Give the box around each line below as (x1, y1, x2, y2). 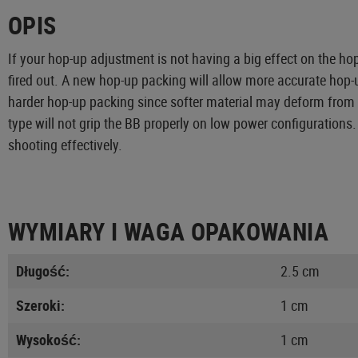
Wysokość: (16, 329, 81, 349)
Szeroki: (16, 295, 65, 315)
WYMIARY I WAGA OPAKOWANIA (8, 214, 328, 248)
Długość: (16, 261, 70, 280)
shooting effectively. (8, 134, 122, 154)
